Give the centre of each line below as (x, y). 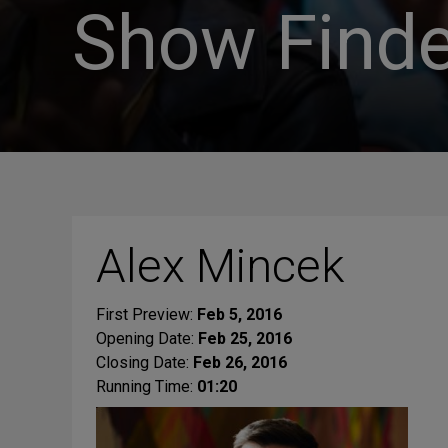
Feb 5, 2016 (239, 314)
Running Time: (146, 386)
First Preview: (146, 314)
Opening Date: (147, 338)
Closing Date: (144, 362)
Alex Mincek (220, 265)
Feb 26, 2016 (240, 362)
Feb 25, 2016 (245, 338)
